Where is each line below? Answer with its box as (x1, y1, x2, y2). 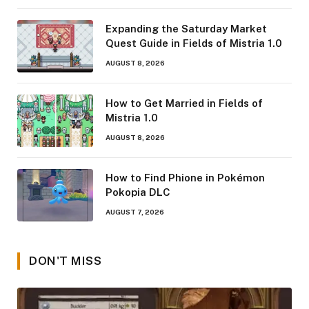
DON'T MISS (29, 254, 102, 268)
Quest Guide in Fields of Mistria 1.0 (106, 37, 282, 50)
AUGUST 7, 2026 (106, 208, 164, 217)
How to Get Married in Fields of (106, 97, 263, 110)
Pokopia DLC (106, 186, 170, 199)
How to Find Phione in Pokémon (106, 172, 265, 184)
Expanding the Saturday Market (106, 23, 267, 35)
